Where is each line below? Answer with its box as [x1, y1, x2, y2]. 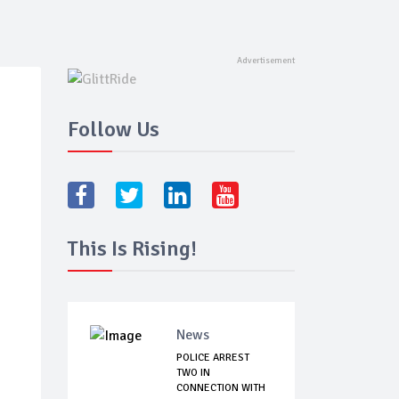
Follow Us [68, 116, 159, 143]
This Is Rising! [68, 235, 197, 263]
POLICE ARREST [176, 351, 249, 365]
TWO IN [176, 366, 210, 380]
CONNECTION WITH [176, 381, 265, 395]
